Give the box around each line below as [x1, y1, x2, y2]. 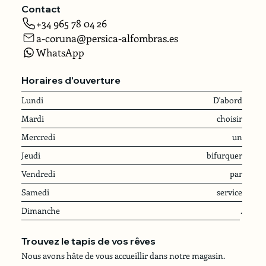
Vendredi [21, 167, 55, 179]
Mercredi [21, 131, 55, 142]
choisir [217, 112, 243, 124]
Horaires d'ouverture [21, 74, 121, 87]
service [217, 186, 243, 198]
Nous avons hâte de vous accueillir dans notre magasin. [21, 249, 225, 261]
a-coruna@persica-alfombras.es [36, 31, 178, 45]
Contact [21, 3, 61, 15]
